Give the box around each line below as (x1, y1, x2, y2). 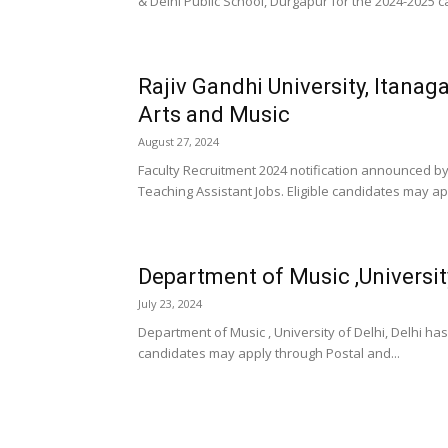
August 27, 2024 (138, 134, 219, 149)
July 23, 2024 (138, 296, 202, 311)
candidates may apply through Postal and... (138, 344, 400, 362)
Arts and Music (138, 102, 290, 127)
